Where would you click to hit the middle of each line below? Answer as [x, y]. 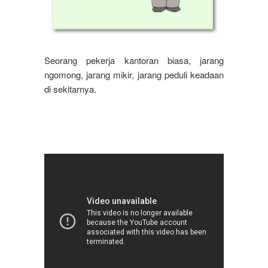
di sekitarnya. [70, 89]
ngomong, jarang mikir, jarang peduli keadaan [134, 75]
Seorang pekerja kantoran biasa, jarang [134, 60]
